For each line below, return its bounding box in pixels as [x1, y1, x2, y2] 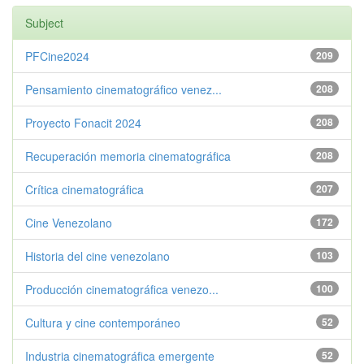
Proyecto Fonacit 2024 [25, 115, 141, 131]
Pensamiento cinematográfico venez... [25, 81, 222, 97]
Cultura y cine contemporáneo [25, 314, 180, 331]
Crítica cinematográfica [25, 181, 144, 197]
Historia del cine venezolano [25, 248, 170, 264]
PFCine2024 [25, 48, 89, 64]
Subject [25, 15, 63, 31]
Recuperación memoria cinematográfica [25, 148, 231, 164]
